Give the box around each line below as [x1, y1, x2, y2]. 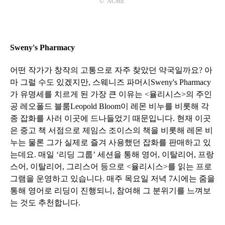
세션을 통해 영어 [97, 150, 158, 159]
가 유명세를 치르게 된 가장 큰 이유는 [10, 89, 145, 98]
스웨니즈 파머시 [92, 77, 151, 86]
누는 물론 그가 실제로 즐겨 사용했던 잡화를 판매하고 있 [10, 138, 211, 147]
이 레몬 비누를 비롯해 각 [121, 101, 209, 110]
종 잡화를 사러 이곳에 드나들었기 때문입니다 [10, 114, 173, 123]
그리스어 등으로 [66, 162, 125, 171]
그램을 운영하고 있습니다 [10, 174, 102, 183]
